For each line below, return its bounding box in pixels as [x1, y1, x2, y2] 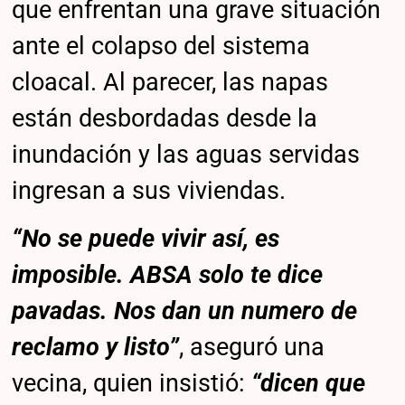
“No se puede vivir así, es [12, 224, 280, 254]
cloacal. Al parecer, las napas [12, 67, 329, 97]
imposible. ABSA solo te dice [12, 260, 324, 290]
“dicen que [251, 369, 366, 399]
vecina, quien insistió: [12, 369, 252, 399]
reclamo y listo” [12, 333, 180, 363]
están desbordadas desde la [12, 103, 318, 133]
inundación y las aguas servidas [12, 139, 361, 169]
